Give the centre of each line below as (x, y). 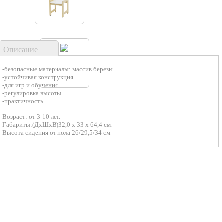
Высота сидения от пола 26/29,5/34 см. (57, 132)
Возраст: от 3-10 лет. (31, 116)
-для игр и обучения (30, 85)
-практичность (23, 101)
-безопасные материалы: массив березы (58, 69)
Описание (21, 49)
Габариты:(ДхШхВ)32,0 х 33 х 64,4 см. (57, 124)
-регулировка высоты (32, 93)
